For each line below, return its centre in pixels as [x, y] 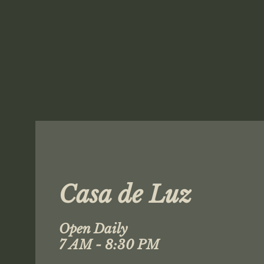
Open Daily [93, 229]
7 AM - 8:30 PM [109, 245]
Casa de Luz [126, 194]
